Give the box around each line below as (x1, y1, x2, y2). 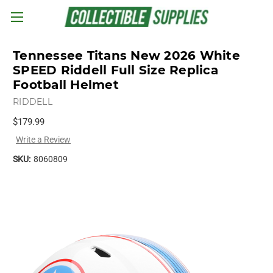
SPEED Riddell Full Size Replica (13, 63, 218, 78)
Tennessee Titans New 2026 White (13, 48, 240, 63)
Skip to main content (97, 19, 175, 29)
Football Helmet (13, 77, 119, 93)
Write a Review (15, 134, 71, 144)
